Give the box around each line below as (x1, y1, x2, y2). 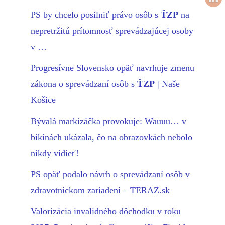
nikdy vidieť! (31, 148, 79, 159)
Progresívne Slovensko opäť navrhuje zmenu (31, 63, 194, 73)
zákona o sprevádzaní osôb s (31, 79, 137, 89)
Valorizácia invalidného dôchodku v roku (31, 206, 181, 217)
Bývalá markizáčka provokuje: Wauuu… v (31, 116, 186, 127)
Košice (31, 95, 56, 105)
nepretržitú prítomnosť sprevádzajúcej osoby (31, 26, 193, 36)
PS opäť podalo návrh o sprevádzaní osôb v (31, 169, 190, 180)
